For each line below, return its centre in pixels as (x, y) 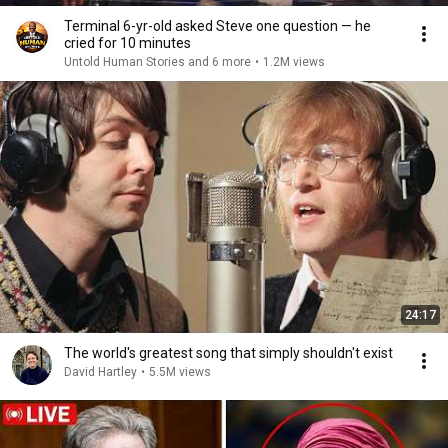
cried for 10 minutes (127, 43)
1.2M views (294, 62)
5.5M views (180, 372)
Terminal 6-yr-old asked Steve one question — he (217, 26)
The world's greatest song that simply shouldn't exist (228, 353)
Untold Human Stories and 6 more (157, 62)
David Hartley (100, 372)
